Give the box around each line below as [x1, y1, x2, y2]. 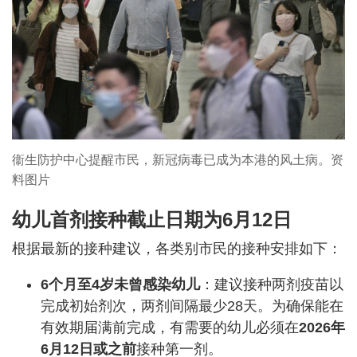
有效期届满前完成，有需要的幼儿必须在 [41, 319, 299, 335]
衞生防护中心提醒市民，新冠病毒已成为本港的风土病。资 [12, 152, 343, 167]
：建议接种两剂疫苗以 [200, 276, 343, 292]
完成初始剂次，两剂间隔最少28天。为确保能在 [41, 297, 343, 314]
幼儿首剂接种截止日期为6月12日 [12, 208, 292, 230]
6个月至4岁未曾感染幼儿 [41, 276, 200, 292]
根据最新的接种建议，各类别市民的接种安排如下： [12, 240, 342, 257]
